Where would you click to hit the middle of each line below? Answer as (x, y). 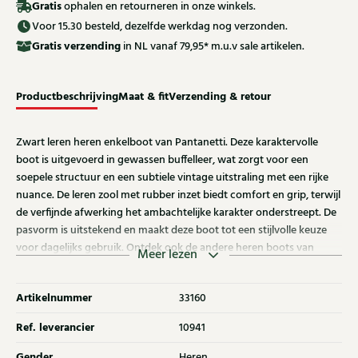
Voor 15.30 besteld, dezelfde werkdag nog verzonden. (160, 26)
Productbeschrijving (67, 97)
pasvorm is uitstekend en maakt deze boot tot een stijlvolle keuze (171, 231)
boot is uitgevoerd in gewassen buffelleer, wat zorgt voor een (162, 160)
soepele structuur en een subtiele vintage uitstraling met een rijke (172, 178)
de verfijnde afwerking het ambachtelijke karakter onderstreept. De (176, 213)
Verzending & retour (220, 97)
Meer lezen (167, 255)
